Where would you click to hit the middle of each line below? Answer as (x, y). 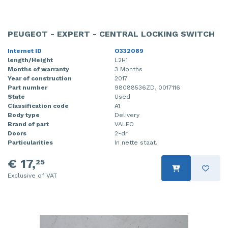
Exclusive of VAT (32, 176)
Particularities (30, 143)
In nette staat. (136, 143)
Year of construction (40, 79)
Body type (24, 115)
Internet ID (25, 51)
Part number (27, 88)
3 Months (129, 69)
